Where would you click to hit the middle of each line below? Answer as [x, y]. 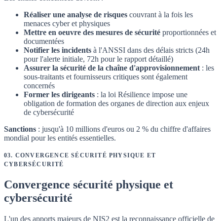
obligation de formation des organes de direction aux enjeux [116, 104]
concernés [39, 86]
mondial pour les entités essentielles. [60, 138]
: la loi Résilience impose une [141, 95]
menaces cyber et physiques [67, 24]
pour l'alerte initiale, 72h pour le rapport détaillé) [98, 59]
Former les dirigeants [59, 95]
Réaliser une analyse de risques [75, 15]
